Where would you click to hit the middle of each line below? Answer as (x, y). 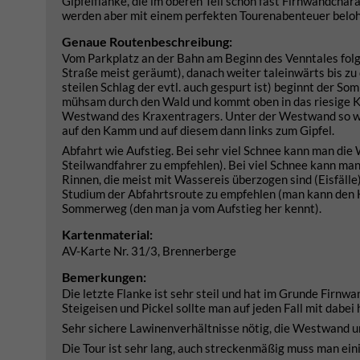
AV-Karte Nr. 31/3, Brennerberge (149, 251)
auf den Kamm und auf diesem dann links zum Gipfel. (198, 130)
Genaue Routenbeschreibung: (147, 41)
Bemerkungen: (104, 277)
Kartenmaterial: (107, 234)
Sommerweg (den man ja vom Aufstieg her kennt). (192, 208)
